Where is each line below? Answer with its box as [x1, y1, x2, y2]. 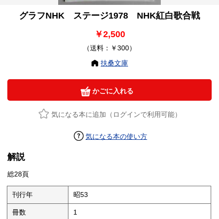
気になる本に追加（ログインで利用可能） [51, 110, 181, 119]
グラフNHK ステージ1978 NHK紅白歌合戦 [19, 11, 200, 21]
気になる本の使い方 [86, 132, 147, 141]
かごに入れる [90, 87, 133, 95]
